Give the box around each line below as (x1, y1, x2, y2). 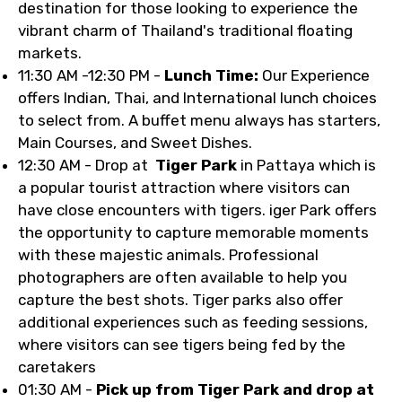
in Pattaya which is (237, 156, 376, 174)
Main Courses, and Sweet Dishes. (18, 134, 252, 152)
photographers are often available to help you (18, 268, 347, 286)
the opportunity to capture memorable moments (18, 223, 369, 241)
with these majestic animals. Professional (18, 246, 319, 264)
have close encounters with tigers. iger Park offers (18, 201, 377, 219)
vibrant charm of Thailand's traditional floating (18, 22, 353, 39)
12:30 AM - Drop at (18, 156, 155, 174)
